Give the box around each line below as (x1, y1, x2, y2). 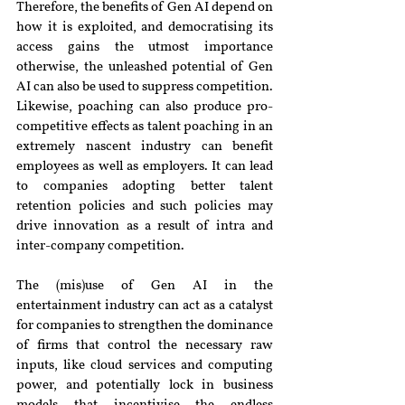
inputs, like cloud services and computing (16, 359, 273, 372)
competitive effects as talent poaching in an (16, 120, 273, 134)
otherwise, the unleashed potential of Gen (16, 61, 273, 74)
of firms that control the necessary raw (16, 339, 273, 353)
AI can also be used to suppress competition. (16, 80, 273, 94)
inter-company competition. (16, 240, 184, 253)
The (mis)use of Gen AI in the (16, 279, 273, 293)
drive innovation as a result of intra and (16, 220, 273, 233)
